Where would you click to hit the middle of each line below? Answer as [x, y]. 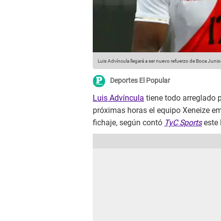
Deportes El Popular [140, 81]
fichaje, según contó [129, 123]
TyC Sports [183, 123]
